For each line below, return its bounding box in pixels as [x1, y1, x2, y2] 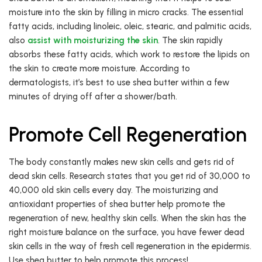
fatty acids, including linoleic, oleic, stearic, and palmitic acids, [9, 21, 251, 32]
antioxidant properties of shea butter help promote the [9, 199, 225, 210]
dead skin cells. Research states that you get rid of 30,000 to [9, 171, 250, 182]
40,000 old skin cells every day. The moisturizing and [9, 185, 218, 196]
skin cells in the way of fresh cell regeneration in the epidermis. [9, 241, 251, 252]
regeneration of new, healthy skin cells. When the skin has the [9, 213, 246, 224]
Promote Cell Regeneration [9, 123, 247, 147]
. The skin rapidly [158, 35, 223, 46]
